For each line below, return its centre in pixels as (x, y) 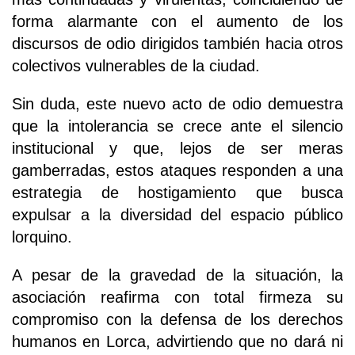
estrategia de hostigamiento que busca (177, 192)
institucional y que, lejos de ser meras (177, 148)
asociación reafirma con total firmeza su (177, 297)
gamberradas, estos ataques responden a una (177, 170)
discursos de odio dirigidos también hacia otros (177, 43)
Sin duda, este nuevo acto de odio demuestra (177, 103)
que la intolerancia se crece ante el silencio (177, 126)
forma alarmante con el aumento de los (177, 21)
